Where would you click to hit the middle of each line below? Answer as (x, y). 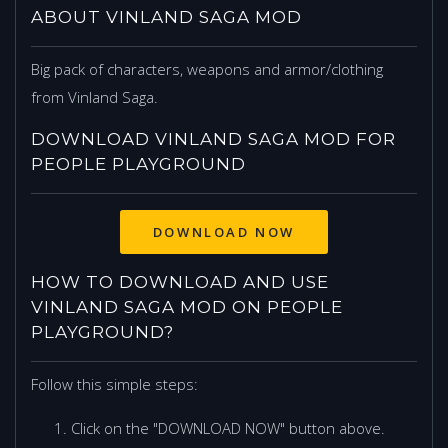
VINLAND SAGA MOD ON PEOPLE (187, 307)
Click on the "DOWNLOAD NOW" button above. (228, 428)
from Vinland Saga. (94, 97)
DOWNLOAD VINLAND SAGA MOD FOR (213, 139)
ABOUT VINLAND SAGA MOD (166, 17)
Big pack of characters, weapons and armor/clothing (207, 69)
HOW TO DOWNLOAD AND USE (180, 282)
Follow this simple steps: (114, 384)
